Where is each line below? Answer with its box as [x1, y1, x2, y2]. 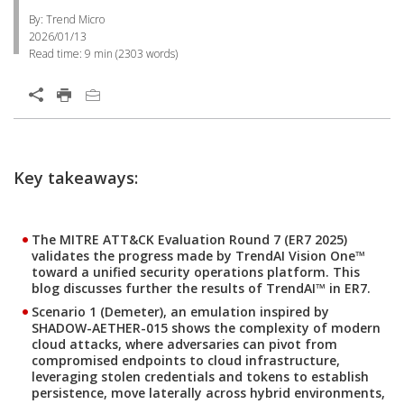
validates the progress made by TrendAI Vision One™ [32, 247, 365, 264]
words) [143, 46, 178, 61]
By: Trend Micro [29, 12, 105, 27]
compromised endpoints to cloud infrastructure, [32, 352, 340, 369]
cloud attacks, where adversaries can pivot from [32, 335, 337, 353]
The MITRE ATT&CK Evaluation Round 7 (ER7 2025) [32, 231, 347, 248]
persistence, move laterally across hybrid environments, [32, 384, 385, 401]
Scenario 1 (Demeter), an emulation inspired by [32, 303, 329, 320]
